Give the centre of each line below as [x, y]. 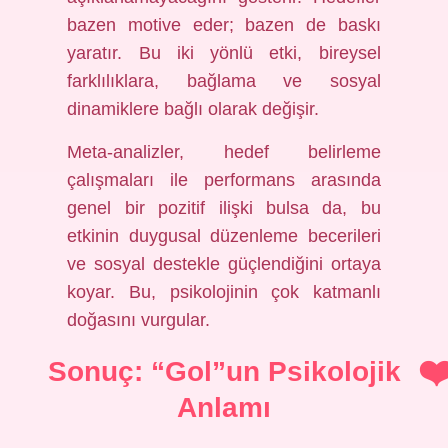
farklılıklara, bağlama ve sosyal [224, 81]
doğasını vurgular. [139, 320]
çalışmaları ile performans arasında [224, 180]
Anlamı [224, 407]
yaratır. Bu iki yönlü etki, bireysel [224, 53]
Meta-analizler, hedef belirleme [224, 152]
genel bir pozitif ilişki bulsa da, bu [224, 208]
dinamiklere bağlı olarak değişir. [193, 109]
